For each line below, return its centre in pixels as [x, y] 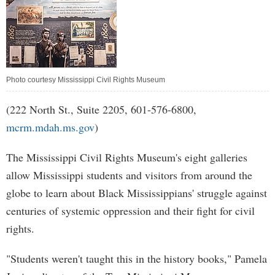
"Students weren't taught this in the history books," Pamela [137, 258]
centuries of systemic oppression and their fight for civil [130, 211]
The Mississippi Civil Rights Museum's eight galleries [127, 157]
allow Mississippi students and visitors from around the [129, 175]
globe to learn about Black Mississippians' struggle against [137, 193]
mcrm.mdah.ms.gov [50, 127]
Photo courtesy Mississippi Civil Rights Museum [86, 80]
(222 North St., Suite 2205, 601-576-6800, [101, 109]
